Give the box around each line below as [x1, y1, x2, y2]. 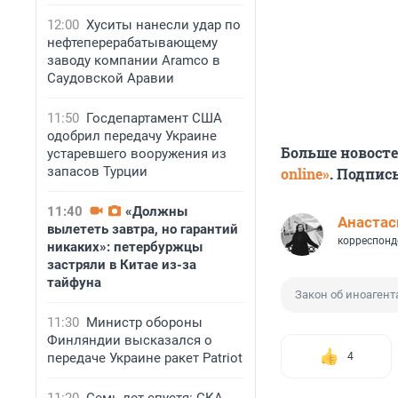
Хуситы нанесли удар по [86, 17, 241, 33]
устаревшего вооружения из [47, 146, 227, 162]
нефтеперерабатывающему [47, 35, 218, 51]
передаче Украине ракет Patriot [47, 350, 243, 366]
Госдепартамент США [86, 110, 222, 126]
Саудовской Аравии [47, 70, 174, 86]
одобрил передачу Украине [47, 128, 217, 144]
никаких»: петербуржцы [47, 239, 203, 255]
